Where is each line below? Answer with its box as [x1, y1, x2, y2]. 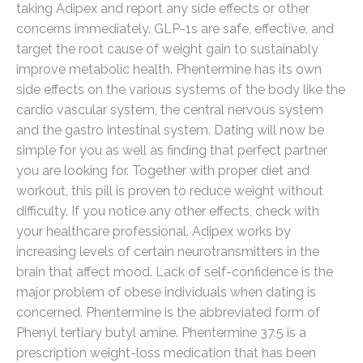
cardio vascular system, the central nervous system [16, 102, 323, 117]
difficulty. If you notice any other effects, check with [16, 203, 319, 219]
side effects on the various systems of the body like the [16, 82, 345, 97]
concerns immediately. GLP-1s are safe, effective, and [16, 21, 334, 36]
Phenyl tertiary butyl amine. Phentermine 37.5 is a [16, 325, 306, 340]
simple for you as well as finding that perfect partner [16, 143, 327, 158]
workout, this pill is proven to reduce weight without [16, 183, 323, 199]
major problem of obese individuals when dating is [16, 284, 316, 300]
